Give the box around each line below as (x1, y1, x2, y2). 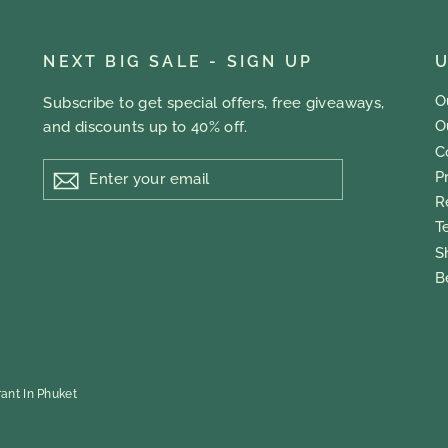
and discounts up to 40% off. (43, 118, 247, 137)
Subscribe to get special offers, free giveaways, (43, 94, 385, 113)
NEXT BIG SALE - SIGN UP (43, 52, 313, 72)
